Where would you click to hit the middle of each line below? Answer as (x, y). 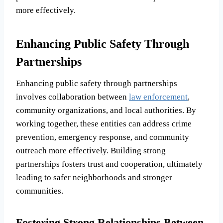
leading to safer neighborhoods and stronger (94, 178)
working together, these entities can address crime (104, 124)
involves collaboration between (72, 97)
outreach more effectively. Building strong (91, 151)
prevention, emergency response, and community (103, 137)
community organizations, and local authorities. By (106, 111)
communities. (40, 191)
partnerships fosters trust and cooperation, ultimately (109, 164)
